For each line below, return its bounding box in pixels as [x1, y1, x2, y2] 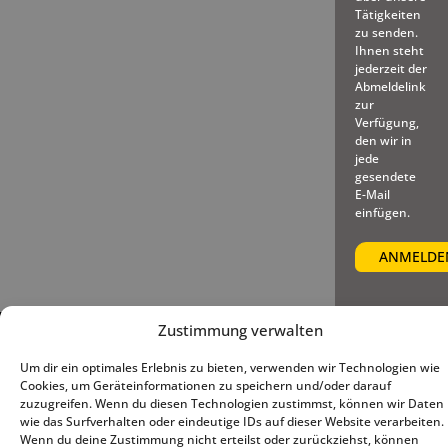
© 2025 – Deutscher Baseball [44, 331, 210, 349]
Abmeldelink [354, 77, 426, 95]
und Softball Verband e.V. [44, 349, 188, 367]
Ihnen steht [354, 41, 424, 59]
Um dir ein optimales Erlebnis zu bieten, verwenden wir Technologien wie [20, 359, 440, 376]
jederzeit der [354, 59, 427, 77]
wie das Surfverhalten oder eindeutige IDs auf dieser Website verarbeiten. [20, 413, 444, 430]
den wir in [354, 131, 412, 149]
